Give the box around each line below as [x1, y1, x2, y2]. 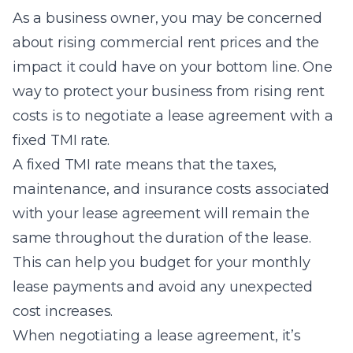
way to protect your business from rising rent [13, 83, 325, 100]
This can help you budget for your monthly [13, 254, 310, 271]
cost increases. [13, 303, 113, 320]
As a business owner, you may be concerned [13, 9, 322, 27]
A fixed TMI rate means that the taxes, [13, 156, 277, 173]
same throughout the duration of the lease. [13, 229, 311, 247]
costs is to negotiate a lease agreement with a [13, 107, 333, 124]
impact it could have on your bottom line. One [13, 58, 333, 76]
